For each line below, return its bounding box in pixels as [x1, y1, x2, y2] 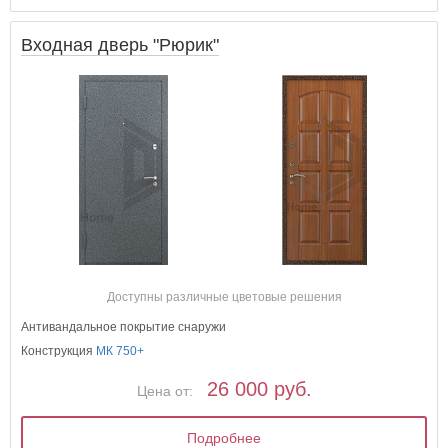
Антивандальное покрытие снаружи [21, 319, 227, 334]
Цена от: [136, 382, 193, 399]
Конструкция [21, 343, 97, 358]
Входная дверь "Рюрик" [21, 34, 220, 55]
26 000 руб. [206, 377, 312, 400]
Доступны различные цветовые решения [106, 289, 342, 304]
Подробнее [187, 429, 262, 446]
